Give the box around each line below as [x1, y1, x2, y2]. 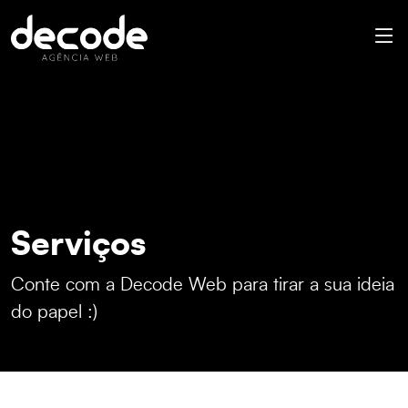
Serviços [11, 229, 146, 261]
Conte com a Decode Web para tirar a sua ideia [11, 276, 394, 294]
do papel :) [11, 303, 97, 321]
